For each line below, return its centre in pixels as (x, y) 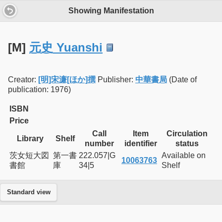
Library (30, 139)
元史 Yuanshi (66, 48)
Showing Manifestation (111, 11)
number (99, 144)
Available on (184, 156)
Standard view (28, 193)
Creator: (23, 80)
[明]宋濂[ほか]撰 (67, 80)
